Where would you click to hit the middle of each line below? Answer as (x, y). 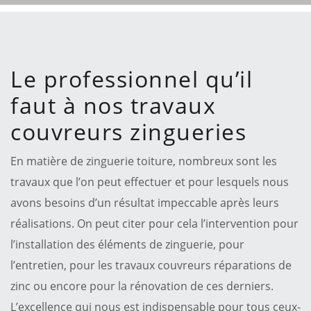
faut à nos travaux (113, 105)
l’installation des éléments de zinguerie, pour (127, 244)
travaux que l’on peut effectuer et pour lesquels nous (150, 182)
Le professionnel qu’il (132, 78)
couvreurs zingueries (128, 131)
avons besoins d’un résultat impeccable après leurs (145, 202)
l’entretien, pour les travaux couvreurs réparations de (151, 265)
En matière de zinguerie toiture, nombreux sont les (144, 161)
